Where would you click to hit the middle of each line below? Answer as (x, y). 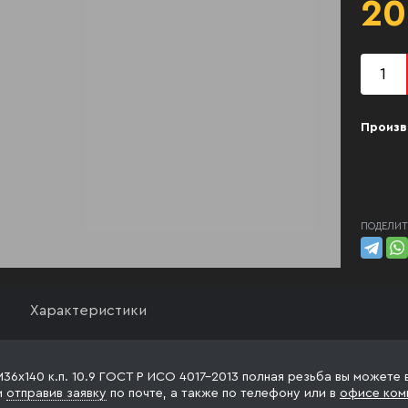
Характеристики (88, 311)
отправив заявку (56, 393)
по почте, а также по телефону (205, 393)
